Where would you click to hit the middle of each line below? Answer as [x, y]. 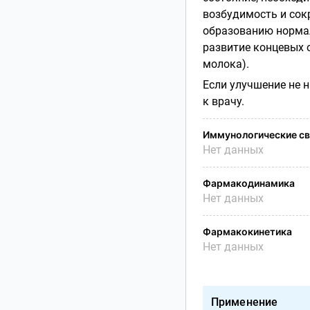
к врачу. [223, 101]
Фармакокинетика [247, 231]
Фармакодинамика [248, 183]
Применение [244, 302]
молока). [226, 64]
